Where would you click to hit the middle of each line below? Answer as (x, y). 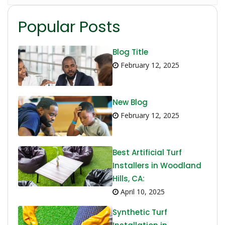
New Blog (130, 102)
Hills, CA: (129, 179)
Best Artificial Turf (147, 153)
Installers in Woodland (157, 166)
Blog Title (130, 52)
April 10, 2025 (142, 192)
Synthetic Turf (140, 212)
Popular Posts (69, 27)
